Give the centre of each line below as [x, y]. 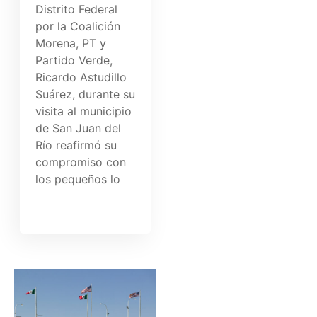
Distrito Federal [77, 10]
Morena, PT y [71, 44]
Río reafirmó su [76, 145]
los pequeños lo [78, 179]
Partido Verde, [74, 60]
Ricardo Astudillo [81, 77]
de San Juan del [79, 128]
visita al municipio [84, 111]
